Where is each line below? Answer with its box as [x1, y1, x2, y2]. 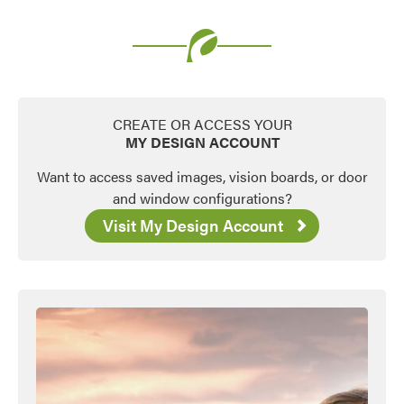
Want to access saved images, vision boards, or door [36, 165, 368, 187]
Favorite [345, 50, 397, 71]
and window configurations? [112, 187, 292, 208]
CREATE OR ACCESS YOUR [112, 113, 292, 134]
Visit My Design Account [103, 213, 283, 236]
